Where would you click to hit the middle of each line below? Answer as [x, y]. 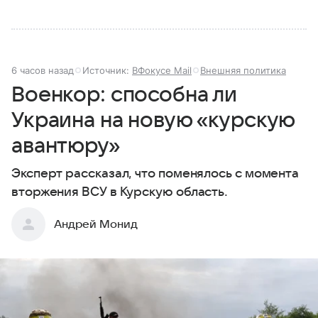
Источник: [107, 70]
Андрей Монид [96, 224]
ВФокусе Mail [162, 70]
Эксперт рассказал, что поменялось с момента [155, 173]
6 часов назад [43, 70]
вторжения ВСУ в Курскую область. [120, 192]
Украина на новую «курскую [153, 120]
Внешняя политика [243, 70]
